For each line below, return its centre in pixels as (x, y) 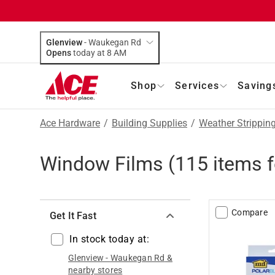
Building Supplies (149, 123)
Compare (250, 212)
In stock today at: (109, 239)
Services (197, 85)
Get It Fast (73, 215)
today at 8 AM (120, 52)
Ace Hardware (70, 123)
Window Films (102, 164)
